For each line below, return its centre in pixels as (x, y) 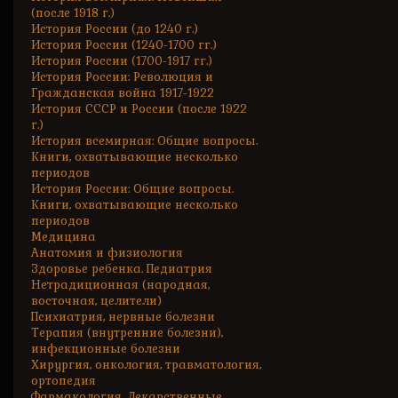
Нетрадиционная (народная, (120, 285)
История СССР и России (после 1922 (139, 109)
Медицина (64, 237)
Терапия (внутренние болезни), (127, 333)
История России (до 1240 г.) (115, 29)
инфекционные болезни (106, 349)
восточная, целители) (96, 301)
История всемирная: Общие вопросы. (144, 141)
